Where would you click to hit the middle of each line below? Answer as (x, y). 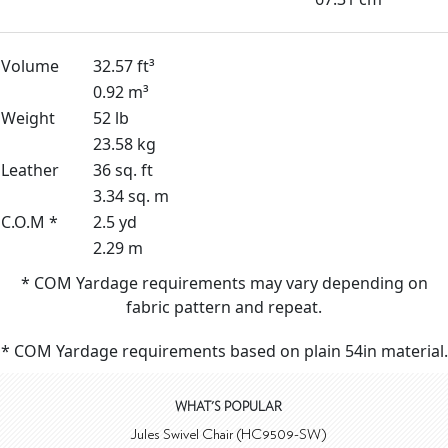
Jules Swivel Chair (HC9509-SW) (228, 434)
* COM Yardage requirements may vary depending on (224, 282)
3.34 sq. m (131, 195)
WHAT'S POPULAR (228, 407)
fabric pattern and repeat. (224, 306)
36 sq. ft (123, 169)
